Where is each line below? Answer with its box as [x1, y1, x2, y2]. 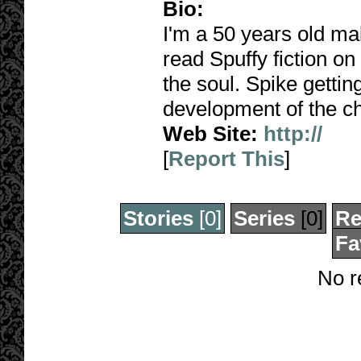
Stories [122, 206, 193, 230]
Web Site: [163, 122, 258, 146]
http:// [263, 122, 322, 146]
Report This [168, 147, 284, 171]
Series [233, 206, 295, 230]
